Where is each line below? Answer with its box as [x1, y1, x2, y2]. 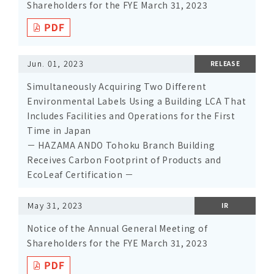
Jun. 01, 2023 [28, 57, 84, 69]
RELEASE [210, 59, 240, 68]
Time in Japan [27, 124, 92, 136]
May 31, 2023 [28, 199, 83, 211]
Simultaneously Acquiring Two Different [27, 80, 207, 92]
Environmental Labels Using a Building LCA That [27, 95, 246, 107]
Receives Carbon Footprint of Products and [27, 154, 221, 166]
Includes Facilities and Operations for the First [27, 109, 235, 122]
